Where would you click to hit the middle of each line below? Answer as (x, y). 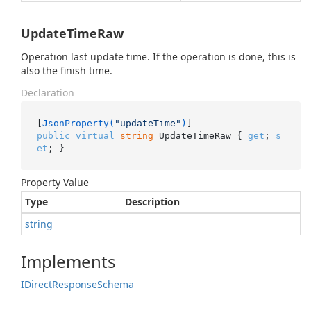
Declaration (48, 93)
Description (152, 202)
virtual (95, 135)
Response (75, 284)
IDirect (36, 284)
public (53, 135)
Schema (116, 284)
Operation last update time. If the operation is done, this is (158, 57)
